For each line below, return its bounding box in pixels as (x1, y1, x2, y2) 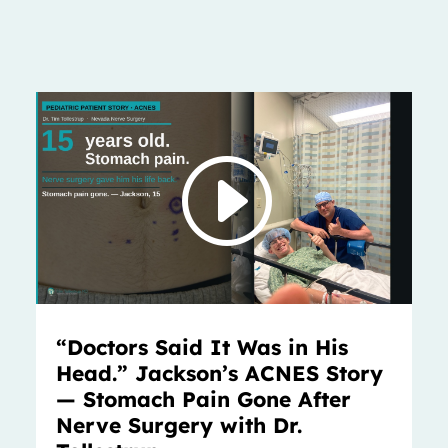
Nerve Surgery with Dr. (55, 411, 302, 438)
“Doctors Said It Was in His (55, 333, 348, 360)
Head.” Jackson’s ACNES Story (55, 359, 383, 386)
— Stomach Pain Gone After (55, 385, 351, 412)
